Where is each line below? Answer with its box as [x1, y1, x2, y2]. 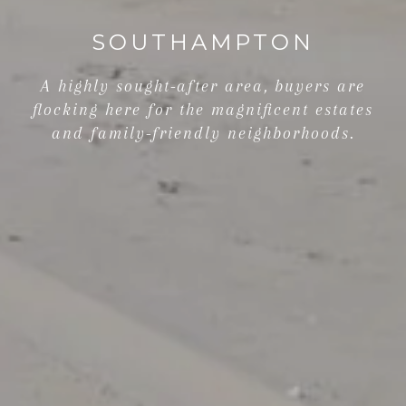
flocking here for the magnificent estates [33, 100, 373, 119]
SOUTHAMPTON [92, 28, 314, 55]
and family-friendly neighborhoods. [51, 123, 355, 142]
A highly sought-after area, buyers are [41, 76, 365, 95]
